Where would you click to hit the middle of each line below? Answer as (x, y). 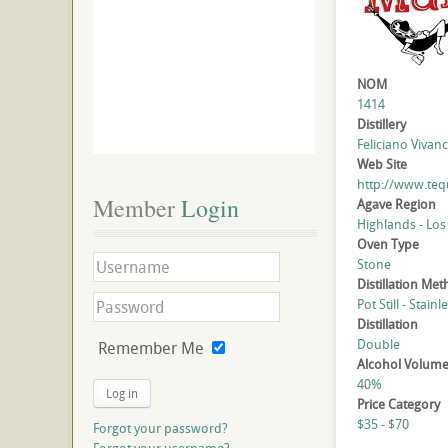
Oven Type (387, 244)
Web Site (381, 164)
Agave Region (396, 204)
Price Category (398, 404)
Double (378, 344)
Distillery (381, 124)
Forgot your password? (160, 428)
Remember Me (151, 348)
